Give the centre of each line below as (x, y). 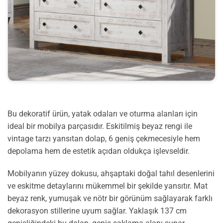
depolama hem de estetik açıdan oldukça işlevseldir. (99, 151)
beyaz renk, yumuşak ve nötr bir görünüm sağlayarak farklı (110, 199)
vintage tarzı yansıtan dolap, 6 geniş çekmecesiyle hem (104, 138)
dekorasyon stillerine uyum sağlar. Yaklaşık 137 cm (97, 211)
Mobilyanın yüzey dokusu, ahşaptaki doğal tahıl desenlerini (111, 174)
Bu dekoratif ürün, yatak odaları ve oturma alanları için (103, 113)
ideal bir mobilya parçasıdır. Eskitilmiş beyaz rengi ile (100, 126)
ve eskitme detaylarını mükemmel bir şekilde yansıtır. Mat (108, 186)
